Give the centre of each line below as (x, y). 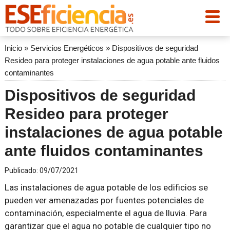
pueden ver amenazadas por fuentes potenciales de (104, 200)
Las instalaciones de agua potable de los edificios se (106, 187)
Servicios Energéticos (67, 48)
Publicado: (22, 170)
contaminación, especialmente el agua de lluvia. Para (106, 213)
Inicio (13, 48)
